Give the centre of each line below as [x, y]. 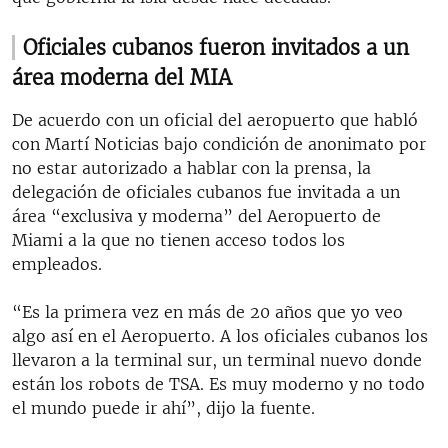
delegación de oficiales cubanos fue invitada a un [206, 191]
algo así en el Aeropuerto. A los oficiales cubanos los [220, 335]
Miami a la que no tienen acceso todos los [178, 239]
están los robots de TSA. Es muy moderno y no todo [218, 383]
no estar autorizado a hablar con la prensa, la [191, 167]
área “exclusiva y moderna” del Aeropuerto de [196, 215]
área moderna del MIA [122, 77]
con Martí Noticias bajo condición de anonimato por [219, 143]
